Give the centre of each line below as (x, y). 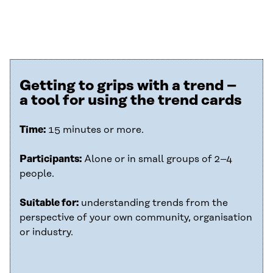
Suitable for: (49, 203)
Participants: (51, 159)
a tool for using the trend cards (131, 101)
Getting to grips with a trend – (128, 86)
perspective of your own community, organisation (136, 218)
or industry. (46, 232)
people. (37, 174)
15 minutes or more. (95, 130)
